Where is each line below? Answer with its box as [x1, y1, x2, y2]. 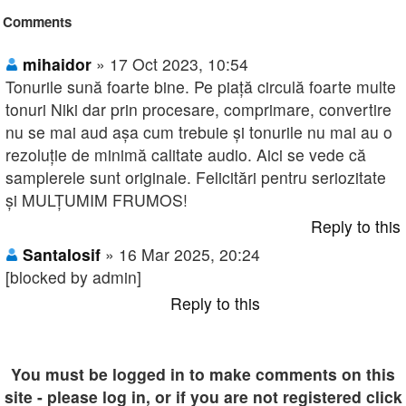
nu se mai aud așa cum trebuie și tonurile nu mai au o [5, 121, 392, 144]
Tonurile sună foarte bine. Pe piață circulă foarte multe [5, 75, 396, 99]
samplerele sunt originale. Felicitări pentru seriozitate [5, 166, 386, 189]
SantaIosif [23, 243, 101, 266]
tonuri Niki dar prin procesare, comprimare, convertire [5, 98, 391, 121]
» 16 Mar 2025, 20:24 [105, 243, 260, 266]
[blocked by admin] [5, 266, 141, 289]
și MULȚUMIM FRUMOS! [5, 188, 188, 212]
